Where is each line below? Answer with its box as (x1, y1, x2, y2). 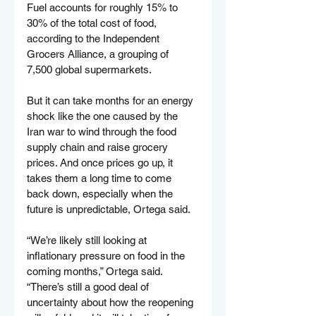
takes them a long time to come (27, 171, 174, 184)
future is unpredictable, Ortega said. (27, 202, 190, 215)
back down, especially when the (27, 187, 176, 200)
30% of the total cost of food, (27, 16, 159, 29)
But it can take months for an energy (27, 94, 196, 107)
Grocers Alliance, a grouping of (27, 47, 171, 60)
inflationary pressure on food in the (27, 249, 188, 262)
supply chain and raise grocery (27, 140, 171, 153)
